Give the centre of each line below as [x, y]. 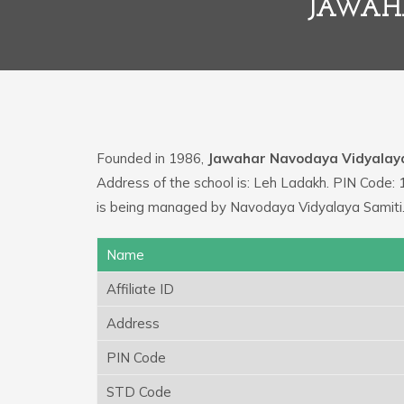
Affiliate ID [140, 289]
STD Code [139, 391]
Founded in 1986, [152, 158]
